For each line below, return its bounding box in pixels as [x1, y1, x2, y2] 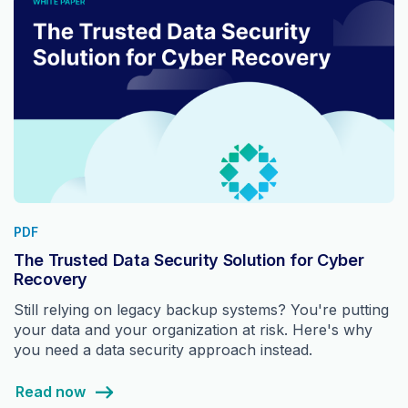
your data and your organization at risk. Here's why [14, 321, 372, 340]
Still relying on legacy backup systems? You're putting [14, 301, 389, 320]
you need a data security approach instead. [14, 341, 312, 360]
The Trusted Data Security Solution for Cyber [14, 250, 364, 270]
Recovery [14, 270, 88, 290]
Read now [15, 382, 86, 402]
